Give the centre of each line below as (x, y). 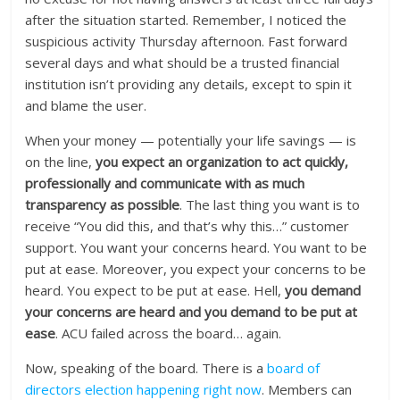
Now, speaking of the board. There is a (146, 368)
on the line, (61, 162)
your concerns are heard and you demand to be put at (192, 312)
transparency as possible (103, 205)
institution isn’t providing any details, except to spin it (189, 84)
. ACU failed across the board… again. (169, 333)
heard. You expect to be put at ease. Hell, (155, 291)
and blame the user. (86, 106)
